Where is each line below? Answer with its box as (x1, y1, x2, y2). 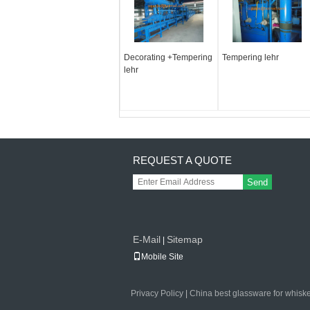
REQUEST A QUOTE (133, 154, 232, 166)
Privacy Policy (131, 289, 183, 298)
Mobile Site (141, 252, 183, 262)
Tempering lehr (221, 53, 279, 62)
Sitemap (167, 234, 203, 245)
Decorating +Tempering (124, 53, 212, 62)
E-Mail (133, 234, 161, 245)
